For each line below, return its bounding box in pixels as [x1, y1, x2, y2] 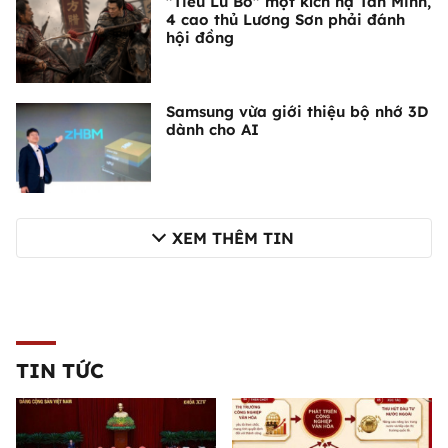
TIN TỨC [16, 357, 104, 383]
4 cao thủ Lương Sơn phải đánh [166, 9, 405, 29]
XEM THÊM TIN [172, 227, 294, 248]
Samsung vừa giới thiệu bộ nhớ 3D [166, 101, 428, 121]
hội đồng [166, 27, 234, 47]
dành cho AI [166, 119, 259, 139]
